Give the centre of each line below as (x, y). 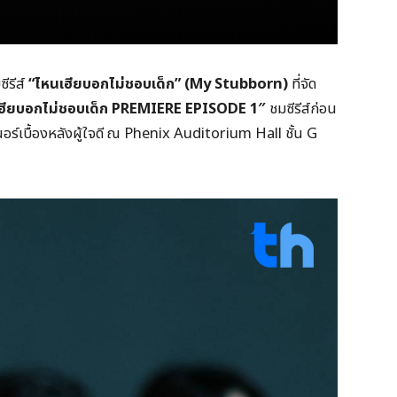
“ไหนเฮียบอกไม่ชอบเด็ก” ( (109, 84)
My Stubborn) (239, 84)
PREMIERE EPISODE (181, 109)
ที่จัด (302, 84)
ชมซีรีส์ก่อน (301, 109)
